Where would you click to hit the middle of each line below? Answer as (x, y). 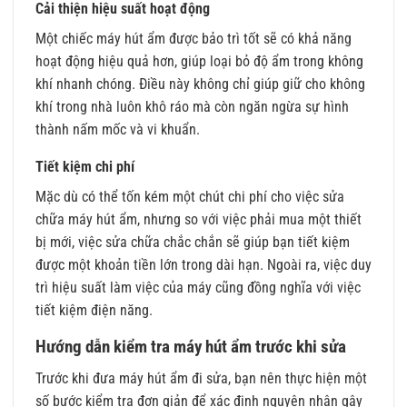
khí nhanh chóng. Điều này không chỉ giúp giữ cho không (200, 84)
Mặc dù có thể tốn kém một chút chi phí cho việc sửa (190, 197)
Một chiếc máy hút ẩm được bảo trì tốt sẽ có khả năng (194, 39)
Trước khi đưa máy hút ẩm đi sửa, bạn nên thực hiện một (201, 378)
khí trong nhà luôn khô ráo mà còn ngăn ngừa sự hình (192, 107)
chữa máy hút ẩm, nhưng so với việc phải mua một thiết (199, 220)
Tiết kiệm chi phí (85, 167)
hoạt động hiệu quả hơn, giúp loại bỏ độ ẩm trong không (199, 62)
